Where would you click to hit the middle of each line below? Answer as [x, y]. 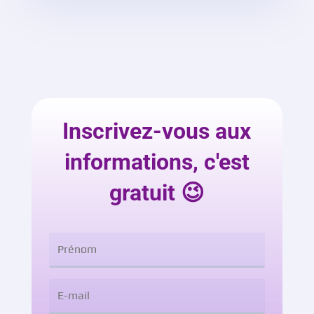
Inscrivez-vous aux [157, 131]
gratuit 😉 [157, 193]
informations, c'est [157, 162]
